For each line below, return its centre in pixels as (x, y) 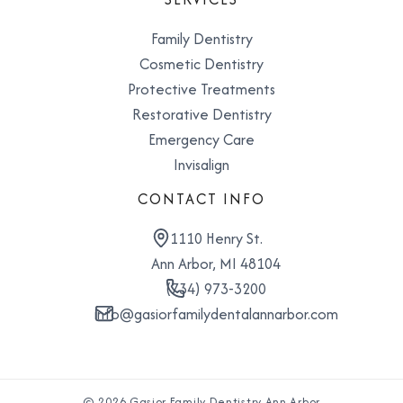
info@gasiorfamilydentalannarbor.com (216, 314)
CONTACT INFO (201, 199)
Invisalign (201, 165)
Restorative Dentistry (201, 115)
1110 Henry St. (216, 239)
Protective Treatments (201, 90)
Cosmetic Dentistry (201, 64)
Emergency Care (201, 140)
